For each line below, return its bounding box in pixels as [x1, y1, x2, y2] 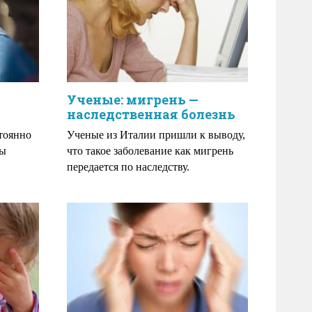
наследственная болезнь [67, 106, 235, 123]
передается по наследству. [67, 161, 189, 173]
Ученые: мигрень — [67, 91, 198, 108]
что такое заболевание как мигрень [67, 145, 233, 157]
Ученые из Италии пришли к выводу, [67, 129, 245, 141]
